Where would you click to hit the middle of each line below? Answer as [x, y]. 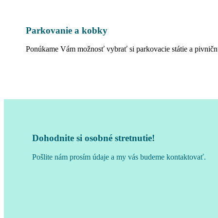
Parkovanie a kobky [67, 30]
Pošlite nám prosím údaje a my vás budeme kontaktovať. [119, 157]
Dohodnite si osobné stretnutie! [94, 138]
